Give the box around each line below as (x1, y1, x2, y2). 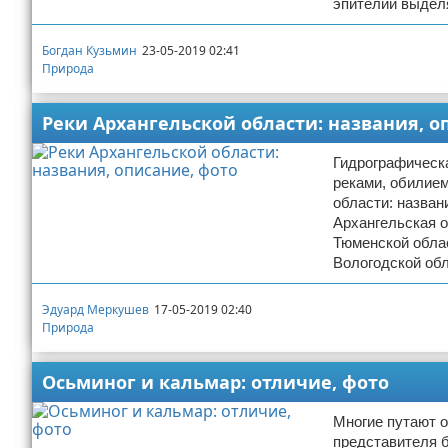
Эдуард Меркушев (42, 300, 149, 318)
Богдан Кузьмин (42, 41, 137, 59)
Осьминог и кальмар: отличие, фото (42, 370, 389, 394)
